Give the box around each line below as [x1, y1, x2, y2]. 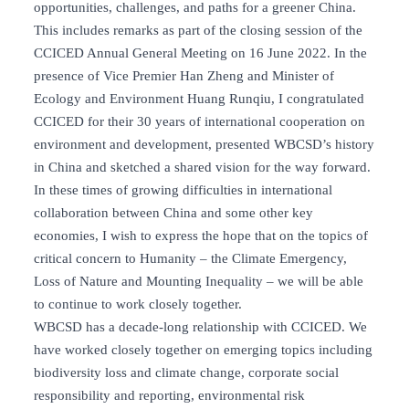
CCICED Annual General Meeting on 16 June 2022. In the [34, 46, 367, 61]
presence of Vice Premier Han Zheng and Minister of [34, 68, 334, 84]
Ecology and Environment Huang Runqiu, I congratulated [34, 91, 364, 107]
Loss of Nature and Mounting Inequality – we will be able [34, 274, 363, 289]
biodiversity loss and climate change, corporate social [34, 365, 339, 381]
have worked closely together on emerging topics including [34, 342, 372, 358]
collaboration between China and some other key [34, 205, 313, 221]
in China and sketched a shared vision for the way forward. [34, 160, 371, 175]
